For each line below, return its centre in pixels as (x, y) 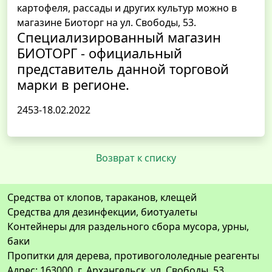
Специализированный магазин (119, 38)
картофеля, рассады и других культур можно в (127, 8)
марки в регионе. (73, 85)
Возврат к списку (136, 158)
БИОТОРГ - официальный (100, 53)
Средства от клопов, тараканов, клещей (102, 198)
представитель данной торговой (123, 69)
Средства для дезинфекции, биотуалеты (102, 212)
